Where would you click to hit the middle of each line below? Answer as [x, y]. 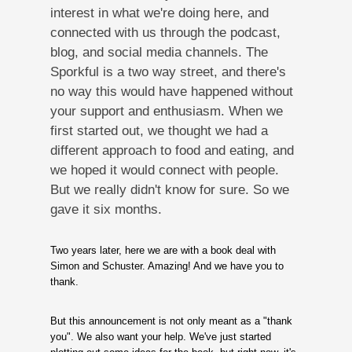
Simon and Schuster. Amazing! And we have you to [167, 266]
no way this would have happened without [171, 91]
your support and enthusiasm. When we [166, 111]
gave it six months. [106, 209]
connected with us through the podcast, [165, 32]
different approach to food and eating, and [172, 150]
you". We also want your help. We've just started [160, 336]
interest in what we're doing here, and [159, 13]
